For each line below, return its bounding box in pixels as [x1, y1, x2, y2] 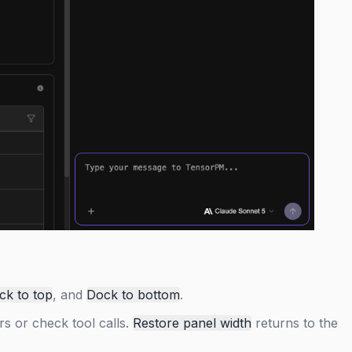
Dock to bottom [86, 287, 180, 303]
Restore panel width [133, 315, 251, 332]
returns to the [251, 315, 338, 332]
